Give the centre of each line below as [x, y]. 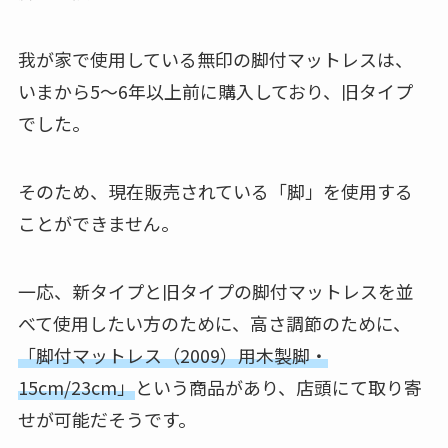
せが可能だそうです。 [106, 418]
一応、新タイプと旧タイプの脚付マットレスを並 [215, 290]
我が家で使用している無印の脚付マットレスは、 [215, 58]
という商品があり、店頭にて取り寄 [278, 386]
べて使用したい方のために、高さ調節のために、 [214, 322]
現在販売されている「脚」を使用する [260, 190]
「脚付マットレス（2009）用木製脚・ [172, 354]
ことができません [89, 222]
